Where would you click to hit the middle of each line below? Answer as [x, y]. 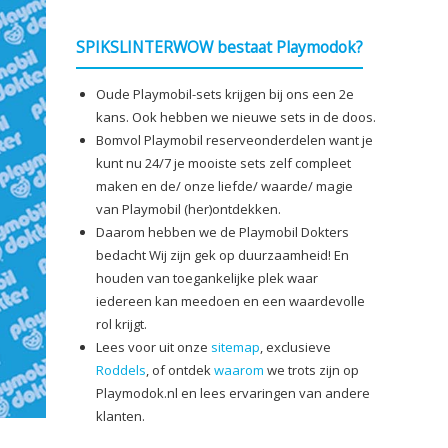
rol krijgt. [121, 324]
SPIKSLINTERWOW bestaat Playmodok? [219, 47]
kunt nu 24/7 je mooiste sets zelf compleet [223, 163]
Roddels [121, 370]
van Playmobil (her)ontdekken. [188, 209]
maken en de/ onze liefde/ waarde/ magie [224, 186]
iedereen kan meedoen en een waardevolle [230, 301]
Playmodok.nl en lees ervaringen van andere [233, 393]
